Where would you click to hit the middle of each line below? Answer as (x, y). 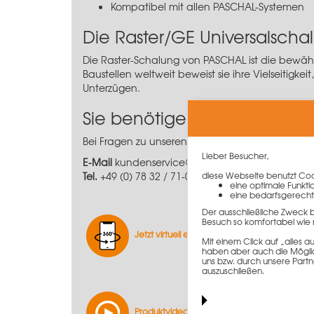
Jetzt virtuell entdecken (181, 234)
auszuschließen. (233, 270)
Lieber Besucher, (235, 155)
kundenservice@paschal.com (186, 162)
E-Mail (99, 162)
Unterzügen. (111, 87)
